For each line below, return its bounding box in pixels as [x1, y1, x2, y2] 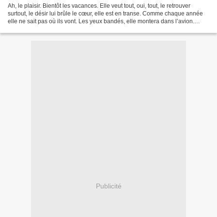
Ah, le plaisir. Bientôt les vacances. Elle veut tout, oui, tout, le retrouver [8, 2, 190, 10]
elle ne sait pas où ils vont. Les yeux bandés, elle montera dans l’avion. [8, 18, 194, 25]
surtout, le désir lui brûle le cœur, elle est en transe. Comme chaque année [8, 10, 203, 17]
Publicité [95, 182, 122, 190]
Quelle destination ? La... [8, 26, 73, 33]
